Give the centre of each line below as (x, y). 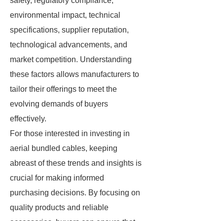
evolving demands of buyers (59, 104)
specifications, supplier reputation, (69, 30)
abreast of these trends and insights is (76, 163)
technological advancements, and (69, 45)
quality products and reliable (59, 207)
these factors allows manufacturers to (74, 74)
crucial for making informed (57, 178)
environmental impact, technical (65, 15)
